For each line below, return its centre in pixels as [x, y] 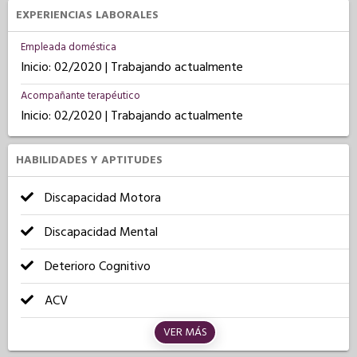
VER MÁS [185, 332]
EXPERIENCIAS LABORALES [87, 15]
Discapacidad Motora [101, 198]
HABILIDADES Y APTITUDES [89, 160]
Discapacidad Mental [100, 232]
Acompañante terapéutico [80, 96]
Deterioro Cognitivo [96, 266]
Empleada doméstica [69, 47]
